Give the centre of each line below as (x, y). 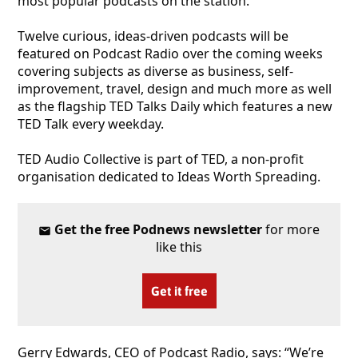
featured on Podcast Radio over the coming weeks (170, 53)
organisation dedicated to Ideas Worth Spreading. (169, 176)
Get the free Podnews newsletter (158, 229)
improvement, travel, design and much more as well (175, 88)
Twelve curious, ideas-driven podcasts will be (153, 36)
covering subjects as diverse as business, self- (155, 71)
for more (290, 229)
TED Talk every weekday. (91, 123)
